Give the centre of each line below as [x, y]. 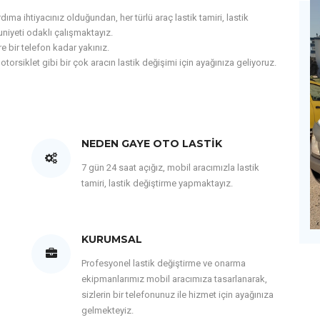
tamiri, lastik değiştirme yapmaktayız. [157, 183]
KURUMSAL [112, 239]
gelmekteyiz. [107, 310]
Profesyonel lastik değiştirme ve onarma [164, 263]
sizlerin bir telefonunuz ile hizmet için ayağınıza [177, 295]
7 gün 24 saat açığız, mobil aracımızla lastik [170, 167]
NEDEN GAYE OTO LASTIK [152, 144]
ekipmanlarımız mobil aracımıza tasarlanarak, [174, 279]
